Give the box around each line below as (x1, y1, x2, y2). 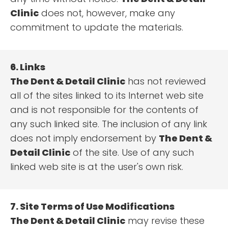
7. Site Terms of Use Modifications (10, 200, 175, 213)
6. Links (10, 61, 45, 74)
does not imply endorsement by (10, 132, 159, 145)
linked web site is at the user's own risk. (10, 160, 183, 174)
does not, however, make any (39, 7, 175, 20)
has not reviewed (125, 75, 206, 88)
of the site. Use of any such (70, 146, 194, 159)
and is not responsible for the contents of (10, 103, 198, 117)
